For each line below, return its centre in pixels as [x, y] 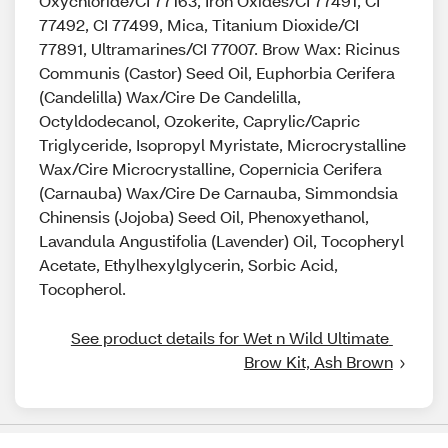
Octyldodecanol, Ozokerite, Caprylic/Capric [199, 120]
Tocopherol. [82, 288]
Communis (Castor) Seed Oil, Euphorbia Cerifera [217, 72]
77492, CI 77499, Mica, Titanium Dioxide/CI [199, 24]
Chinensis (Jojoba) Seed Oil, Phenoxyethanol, [204, 216]
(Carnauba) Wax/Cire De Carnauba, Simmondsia [218, 192]
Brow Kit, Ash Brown [318, 361]
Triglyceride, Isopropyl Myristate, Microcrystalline [222, 144]
